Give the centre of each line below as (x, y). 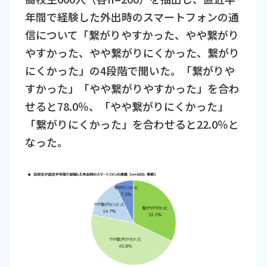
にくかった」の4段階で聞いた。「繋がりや (130, 70)
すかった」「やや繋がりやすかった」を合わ (132, 88)
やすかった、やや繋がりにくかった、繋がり (132, 52)
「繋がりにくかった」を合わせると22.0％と (132, 124)
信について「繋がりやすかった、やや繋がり (132, 34)
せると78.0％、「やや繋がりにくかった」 (126, 106)
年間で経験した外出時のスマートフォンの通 (132, 16)
